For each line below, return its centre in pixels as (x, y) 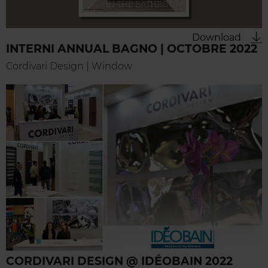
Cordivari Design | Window (69, 66)
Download (217, 38)
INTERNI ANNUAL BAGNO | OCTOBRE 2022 (132, 49)
